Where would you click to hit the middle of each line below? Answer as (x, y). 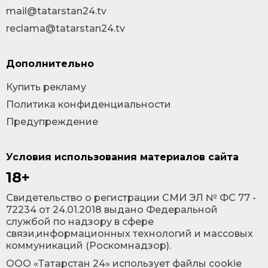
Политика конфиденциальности (89, 104)
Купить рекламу (46, 87)
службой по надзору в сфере (80, 222)
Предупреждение (52, 122)
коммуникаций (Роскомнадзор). (89, 246)
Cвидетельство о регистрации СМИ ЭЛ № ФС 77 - (131, 198)
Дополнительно (50, 64)
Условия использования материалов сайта (122, 157)
